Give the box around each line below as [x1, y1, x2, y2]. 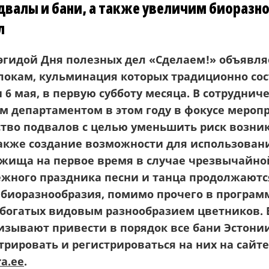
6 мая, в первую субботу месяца [5, 86, 187, 100]
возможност [82, 136, 156, 151]
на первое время [37, 153, 136, 168]
